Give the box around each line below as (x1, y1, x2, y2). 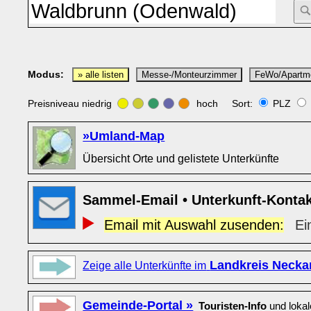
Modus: (28, 69, 65, 80)
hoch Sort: (194, 98, 256, 109)
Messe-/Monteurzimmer (142, 70, 237, 80)
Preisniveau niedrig (28, 98, 118, 109)
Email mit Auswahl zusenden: (103, 217, 284, 233)
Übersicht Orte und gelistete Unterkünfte (83, 152, 280, 165)
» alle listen (78, 70, 124, 80)
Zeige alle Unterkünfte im (83, 259, 207, 271)
